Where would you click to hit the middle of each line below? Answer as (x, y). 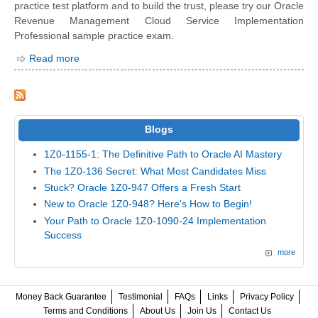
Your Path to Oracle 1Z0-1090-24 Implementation (155, 221)
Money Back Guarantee (61, 297)
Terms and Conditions (86, 311)
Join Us (202, 311)
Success (63, 235)
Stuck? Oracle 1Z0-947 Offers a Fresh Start (143, 188)
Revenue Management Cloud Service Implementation (159, 20)
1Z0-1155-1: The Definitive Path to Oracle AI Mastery (163, 155)
